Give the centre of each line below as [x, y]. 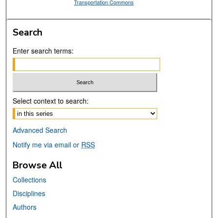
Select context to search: [51, 100]
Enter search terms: [43, 51]
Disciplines [29, 193]
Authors [25, 207]
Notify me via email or [47, 144]
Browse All [38, 165]
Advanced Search [40, 130]
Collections [30, 179]
